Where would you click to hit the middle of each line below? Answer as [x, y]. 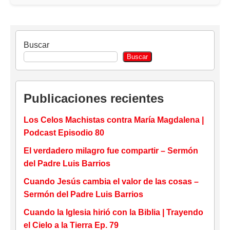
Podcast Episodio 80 [64, 133]
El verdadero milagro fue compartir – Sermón [111, 151]
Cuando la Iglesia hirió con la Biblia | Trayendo [113, 213]
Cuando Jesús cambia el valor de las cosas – [111, 182]
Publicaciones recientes [94, 99]
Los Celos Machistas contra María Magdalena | [114, 120]
